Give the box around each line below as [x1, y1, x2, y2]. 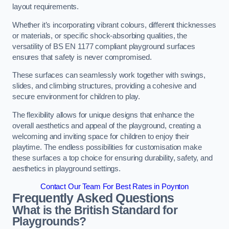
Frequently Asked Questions [12, 191, 174, 205]
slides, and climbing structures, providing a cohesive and [12, 82, 196, 90]
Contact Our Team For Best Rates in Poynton [40, 182, 189, 191]
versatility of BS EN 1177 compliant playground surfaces [12, 42, 196, 51]
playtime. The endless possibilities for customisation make [12, 143, 202, 151]
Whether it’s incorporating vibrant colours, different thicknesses [12, 20, 216, 29]
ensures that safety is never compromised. [12, 53, 154, 61]
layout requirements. [12, 3, 79, 11]
